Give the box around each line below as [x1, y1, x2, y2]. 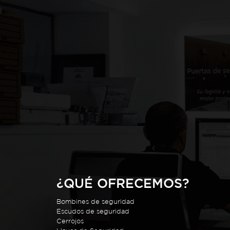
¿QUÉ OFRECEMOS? [56, 176, 190, 191]
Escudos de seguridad [56, 207, 130, 216]
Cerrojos [56, 217, 84, 225]
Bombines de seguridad [56, 198, 135, 206]
